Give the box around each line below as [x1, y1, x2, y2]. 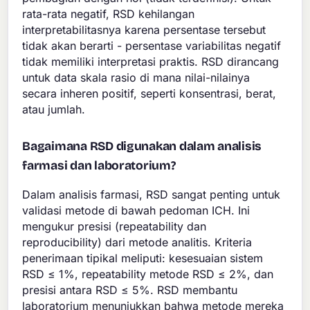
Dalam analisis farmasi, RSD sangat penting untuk [22, 188, 281, 202]
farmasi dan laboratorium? [22, 158, 176, 174]
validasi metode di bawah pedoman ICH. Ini [22, 203, 250, 218]
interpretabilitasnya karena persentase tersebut [22, 23, 266, 37]
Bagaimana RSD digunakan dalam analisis [22, 139, 262, 154]
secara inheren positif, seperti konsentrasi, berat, [22, 86, 277, 101]
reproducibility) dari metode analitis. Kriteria [22, 235, 253, 250]
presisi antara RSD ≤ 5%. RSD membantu [22, 283, 238, 298]
